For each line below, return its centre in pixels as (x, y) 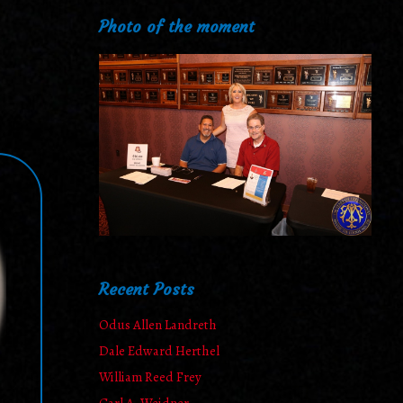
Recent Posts (147, 290)
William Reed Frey (151, 377)
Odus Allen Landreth (158, 325)
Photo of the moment (177, 27)
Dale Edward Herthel (160, 351)
